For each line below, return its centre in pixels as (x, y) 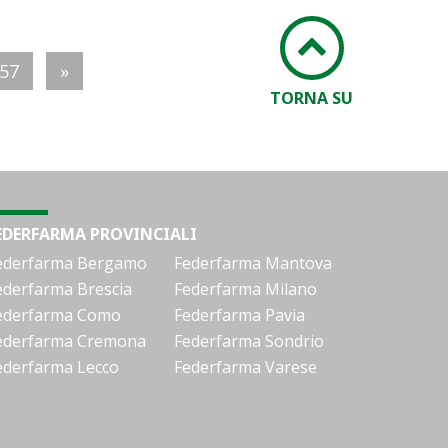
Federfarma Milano (245, 289)
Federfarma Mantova (253, 263)
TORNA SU (311, 98)
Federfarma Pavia (239, 315)
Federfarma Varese (245, 367)
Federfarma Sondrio (249, 341)
